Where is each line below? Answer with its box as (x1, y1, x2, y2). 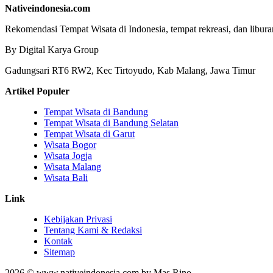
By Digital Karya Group (5, 44, 99, 55)
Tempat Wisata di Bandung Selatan (44, 118, 179, 129)
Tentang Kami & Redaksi (44, 225, 142, 236)
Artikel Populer (5, 86, 69, 97)
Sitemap (44, 247, 75, 258)
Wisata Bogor (44, 140, 96, 151)
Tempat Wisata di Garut (44, 129, 135, 140)
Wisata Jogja (44, 151, 92, 161)
